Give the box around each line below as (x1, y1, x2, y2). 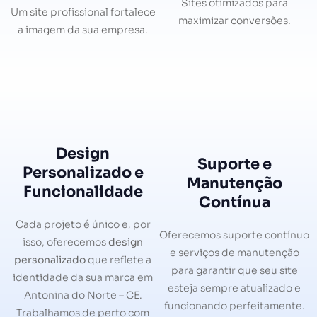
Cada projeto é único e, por (15, 217, 151, 231)
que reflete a (86, 253, 151, 266)
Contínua (198, 192, 270, 212)
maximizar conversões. (178, 14, 291, 28)
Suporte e (197, 154, 272, 173)
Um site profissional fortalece (10, 5, 156, 18)
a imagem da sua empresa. (18, 23, 148, 36)
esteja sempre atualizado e (168, 281, 301, 294)
